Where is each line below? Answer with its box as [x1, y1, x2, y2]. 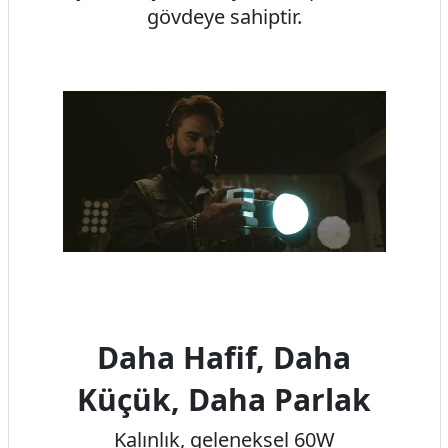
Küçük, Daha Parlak [77, 379, 371, 420]
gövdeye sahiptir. [146, 2, 302, 30]
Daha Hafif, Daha [97, 337, 351, 378]
